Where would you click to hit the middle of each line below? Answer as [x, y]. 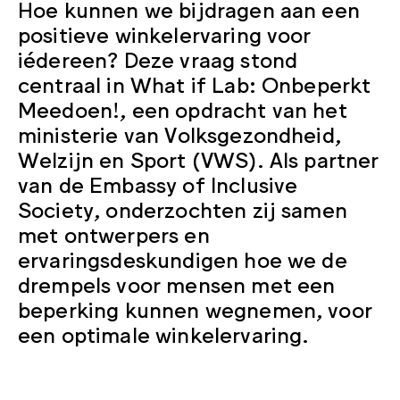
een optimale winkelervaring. [164, 333]
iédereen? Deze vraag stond [158, 58]
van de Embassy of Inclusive [158, 183]
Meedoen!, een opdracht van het [183, 108]
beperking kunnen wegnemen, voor [195, 308]
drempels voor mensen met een [177, 283]
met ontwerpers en [114, 233]
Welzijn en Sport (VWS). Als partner [199, 158]
